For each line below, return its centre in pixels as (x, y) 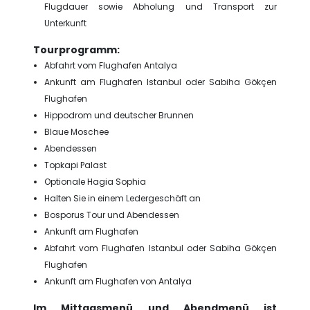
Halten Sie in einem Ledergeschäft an (122, 198)
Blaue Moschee (76, 132)
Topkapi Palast (75, 165)
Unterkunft (65, 23)
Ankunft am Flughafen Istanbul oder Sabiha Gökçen (161, 82)
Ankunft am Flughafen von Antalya (118, 281)
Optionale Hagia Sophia (95, 182)
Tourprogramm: (76, 50)
